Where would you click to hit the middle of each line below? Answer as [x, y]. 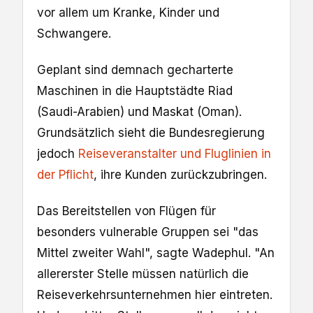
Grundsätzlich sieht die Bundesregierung [151, 132]
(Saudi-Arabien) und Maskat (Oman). [139, 111]
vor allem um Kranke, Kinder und [128, 12]
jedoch [58, 153]
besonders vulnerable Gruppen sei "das [148, 232]
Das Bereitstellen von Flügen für [126, 211]
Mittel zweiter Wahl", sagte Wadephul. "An [156, 253]
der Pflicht [65, 174]
